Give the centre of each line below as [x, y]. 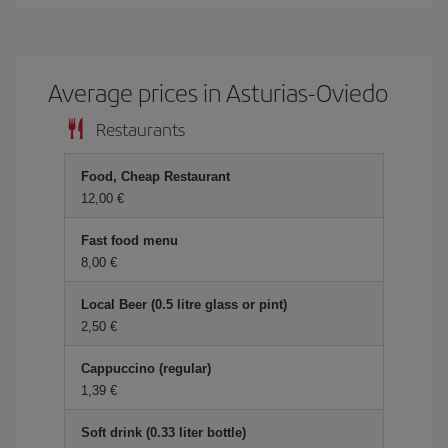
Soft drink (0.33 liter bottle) [163, 432]
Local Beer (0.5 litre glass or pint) [184, 304]
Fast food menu [129, 240]
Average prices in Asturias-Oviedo [218, 92]
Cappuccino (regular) [146, 368]
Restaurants [140, 128]
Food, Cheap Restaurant [155, 176]
